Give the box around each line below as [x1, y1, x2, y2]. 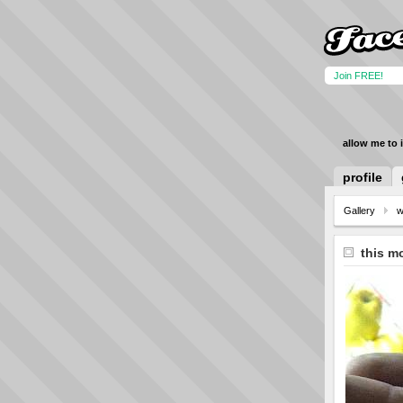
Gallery [344, 205, 375, 216]
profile [343, 170, 382, 184]
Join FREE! [334, 70, 383, 81]
